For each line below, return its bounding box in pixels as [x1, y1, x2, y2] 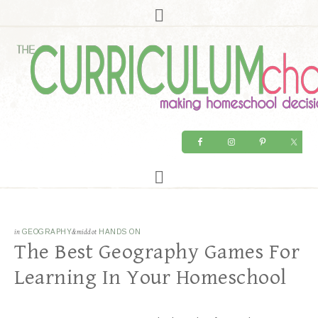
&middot [72, 228, 99, 236]
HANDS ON [99, 228, 141, 236]
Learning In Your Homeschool [14, 265, 287, 290]
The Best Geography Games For [14, 240, 300, 264]
